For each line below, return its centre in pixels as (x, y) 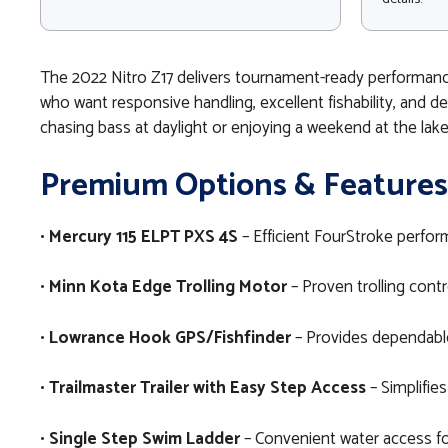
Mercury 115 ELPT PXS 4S (143, 236)
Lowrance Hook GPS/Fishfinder (170, 337)
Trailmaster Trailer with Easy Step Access (207, 388)
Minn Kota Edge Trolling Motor (168, 287)
